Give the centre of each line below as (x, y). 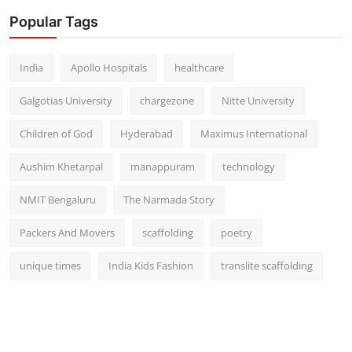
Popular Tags (54, 21)
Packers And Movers (67, 232)
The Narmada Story (169, 199)
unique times (50, 265)
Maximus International (254, 133)
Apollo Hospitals (109, 67)
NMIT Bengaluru (58, 199)
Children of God (56, 133)
